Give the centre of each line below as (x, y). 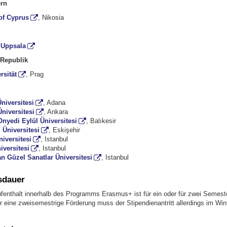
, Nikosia (51, 17)
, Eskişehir (64, 130)
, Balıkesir (101, 121)
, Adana (54, 102)
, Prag (34, 74)
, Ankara (55, 111)
